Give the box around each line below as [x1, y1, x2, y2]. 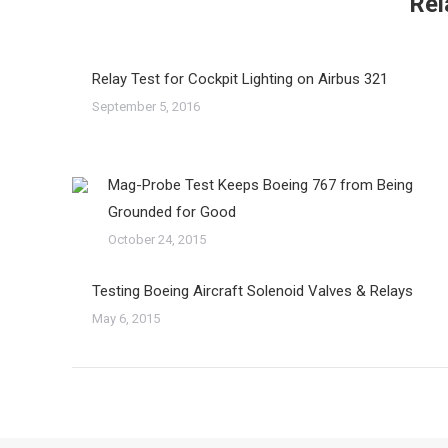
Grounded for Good [108, 203, 236, 221]
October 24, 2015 [108, 232, 206, 247]
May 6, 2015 [92, 311, 160, 326]
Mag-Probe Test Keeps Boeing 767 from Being [108, 176, 413, 194]
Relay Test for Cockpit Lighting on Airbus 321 [92, 70, 388, 88]
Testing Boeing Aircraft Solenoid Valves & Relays [92, 282, 413, 300]
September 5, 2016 [92, 99, 200, 114]
